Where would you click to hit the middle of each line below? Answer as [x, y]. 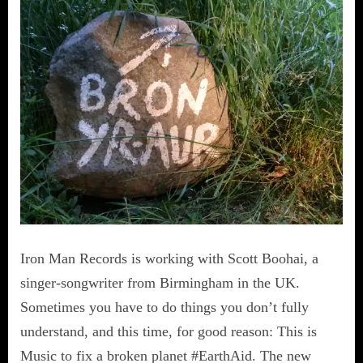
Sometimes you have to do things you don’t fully [164, 307]
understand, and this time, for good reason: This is [169, 332]
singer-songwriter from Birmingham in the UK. [160, 283]
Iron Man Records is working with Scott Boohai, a [169, 259]
